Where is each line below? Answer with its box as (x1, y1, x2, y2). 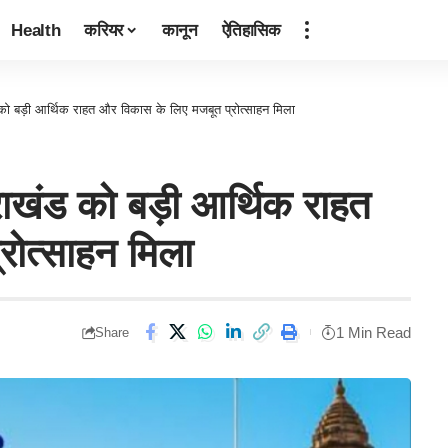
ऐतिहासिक (221, 20, 281, 40)
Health (11, 20, 61, 40)
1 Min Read (335, 323, 411, 341)
